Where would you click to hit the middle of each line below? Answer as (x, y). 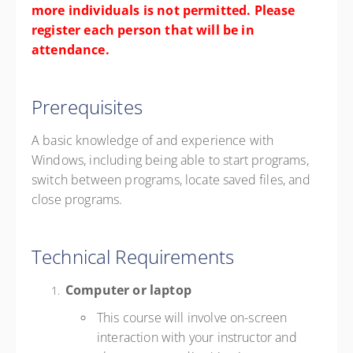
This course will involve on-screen (192, 318)
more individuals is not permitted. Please (163, 10)
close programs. (77, 199)
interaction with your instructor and (197, 337)
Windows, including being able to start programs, (170, 160)
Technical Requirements (133, 256)
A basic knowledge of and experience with (153, 140)
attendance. (71, 50)
